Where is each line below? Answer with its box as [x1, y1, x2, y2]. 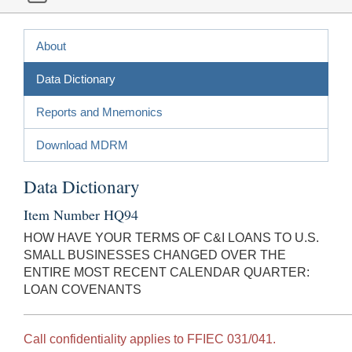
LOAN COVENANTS [24, 282, 141, 296]
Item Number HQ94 [24, 204, 138, 224]
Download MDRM [36, 137, 128, 152]
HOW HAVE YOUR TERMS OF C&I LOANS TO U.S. [24, 230, 319, 244]
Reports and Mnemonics [36, 104, 163, 119]
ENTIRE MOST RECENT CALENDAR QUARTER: [24, 265, 310, 279]
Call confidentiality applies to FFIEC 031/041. [24, 332, 276, 346]
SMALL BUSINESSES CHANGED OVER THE [24, 247, 286, 262]
